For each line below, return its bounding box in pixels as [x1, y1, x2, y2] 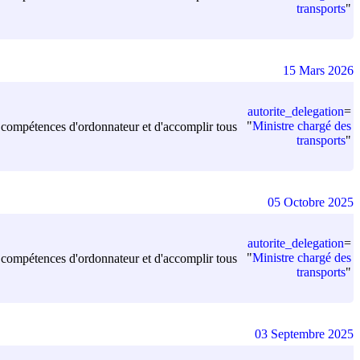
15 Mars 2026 [283, 63, 354, 77]
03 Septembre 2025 [255, 326, 354, 341]
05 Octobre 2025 [268, 194, 354, 209]
